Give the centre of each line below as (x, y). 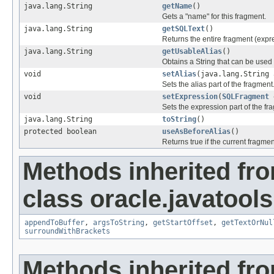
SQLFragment (246, 96)
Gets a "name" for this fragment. (214, 16)
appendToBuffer (54, 222)
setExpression (190, 96)
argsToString (119, 222)
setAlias (179, 74)
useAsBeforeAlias (196, 131)
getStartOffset (183, 222)
